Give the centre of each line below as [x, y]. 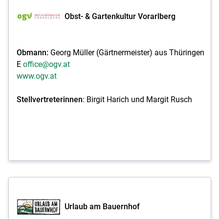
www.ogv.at [36, 76]
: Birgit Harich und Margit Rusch [137, 99]
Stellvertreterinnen [49, 99]
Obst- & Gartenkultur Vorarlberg [120, 16]
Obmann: [33, 52]
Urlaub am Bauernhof [102, 206]
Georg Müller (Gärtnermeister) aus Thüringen [127, 52]
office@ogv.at [46, 64]
